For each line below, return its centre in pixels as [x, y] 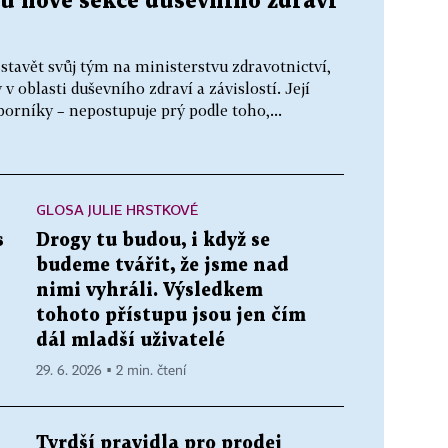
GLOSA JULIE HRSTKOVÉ [117, 209]
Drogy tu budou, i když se [153, 240]
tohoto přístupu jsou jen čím [171, 315]
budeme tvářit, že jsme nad [162, 265]
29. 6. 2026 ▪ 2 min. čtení [111, 371]
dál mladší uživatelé [130, 340]
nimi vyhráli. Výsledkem [149, 290]
